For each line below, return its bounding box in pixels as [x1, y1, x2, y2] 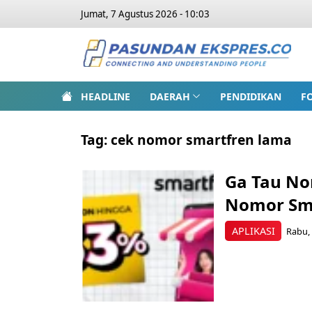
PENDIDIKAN [219, 89, 281, 103]
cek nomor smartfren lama [111, 130, 292, 149]
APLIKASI [231, 224, 275, 237]
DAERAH [150, 89, 190, 103]
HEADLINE [81, 89, 130, 103]
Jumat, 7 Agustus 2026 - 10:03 [81, 8, 210, 20]
